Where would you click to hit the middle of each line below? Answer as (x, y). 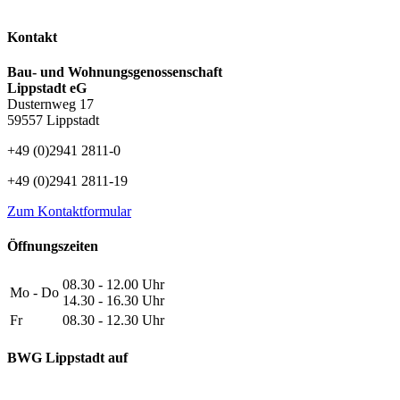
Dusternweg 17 (50, 104)
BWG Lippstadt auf (67, 357)
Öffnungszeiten (53, 246)
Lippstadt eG (47, 88)
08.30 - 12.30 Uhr (113, 320)
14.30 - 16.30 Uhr (113, 300)
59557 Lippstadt (53, 121)
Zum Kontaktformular (69, 212)
